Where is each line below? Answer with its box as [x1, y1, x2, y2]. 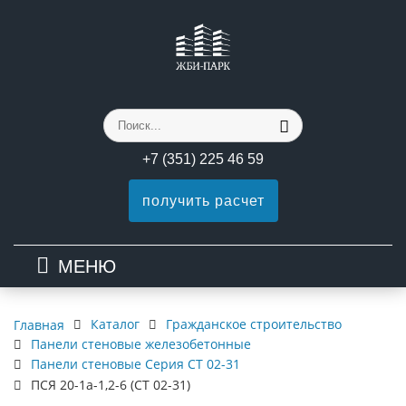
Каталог [91, 315, 140, 333]
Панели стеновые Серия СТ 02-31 [31, 355, 240, 372]
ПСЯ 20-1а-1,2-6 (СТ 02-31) [31, 376, 190, 393]
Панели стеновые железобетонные [31, 335, 251, 353]
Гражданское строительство [166, 315, 342, 333]
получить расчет [141, 193, 265, 208]
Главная [14, 315, 64, 333]
